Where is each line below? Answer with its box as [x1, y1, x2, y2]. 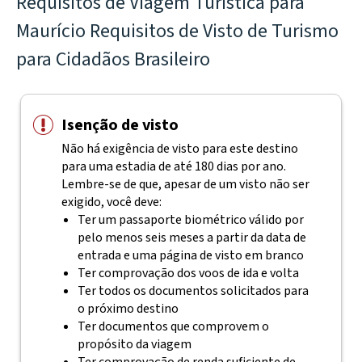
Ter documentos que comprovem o [77, 318, 269, 335]
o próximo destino [77, 300, 179, 318]
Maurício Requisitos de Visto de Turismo [16, 17, 339, 45]
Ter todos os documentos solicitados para [77, 282, 309, 300]
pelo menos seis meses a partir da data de [77, 229, 306, 246]
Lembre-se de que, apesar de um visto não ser [61, 175, 309, 193]
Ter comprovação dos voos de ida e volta [77, 264, 299, 282]
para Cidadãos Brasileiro [16, 45, 210, 74]
